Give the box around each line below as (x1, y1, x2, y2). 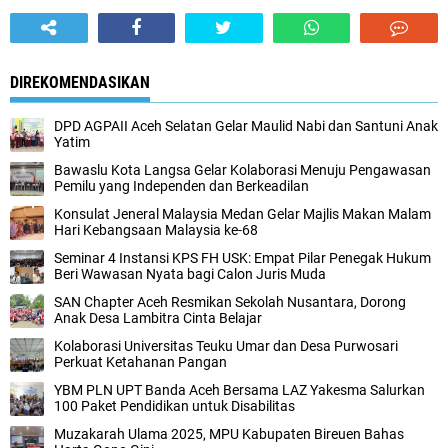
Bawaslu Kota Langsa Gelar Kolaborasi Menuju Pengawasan (54, 162, 431, 178)
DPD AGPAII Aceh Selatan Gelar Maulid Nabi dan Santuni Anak (54, 118, 438, 134)
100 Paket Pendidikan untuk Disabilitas (54, 398, 295, 414)
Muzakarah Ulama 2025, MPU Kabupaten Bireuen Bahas (54, 426, 404, 442)
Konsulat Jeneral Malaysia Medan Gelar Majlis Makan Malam (54, 206, 431, 222)
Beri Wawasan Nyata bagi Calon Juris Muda (54, 266, 326, 282)
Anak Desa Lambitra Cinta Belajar (54, 310, 262, 326)
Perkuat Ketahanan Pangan (54, 354, 227, 370)
